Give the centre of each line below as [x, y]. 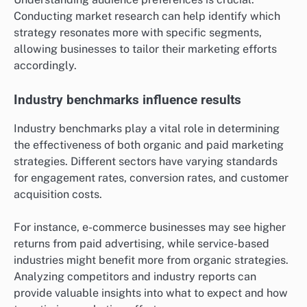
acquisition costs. [58, 194]
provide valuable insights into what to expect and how [151, 293]
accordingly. [45, 65]
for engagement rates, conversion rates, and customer [151, 177]
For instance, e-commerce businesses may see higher [150, 227]
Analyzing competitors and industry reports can [135, 276]
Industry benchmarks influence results [127, 100]
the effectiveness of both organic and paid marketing [149, 145]
